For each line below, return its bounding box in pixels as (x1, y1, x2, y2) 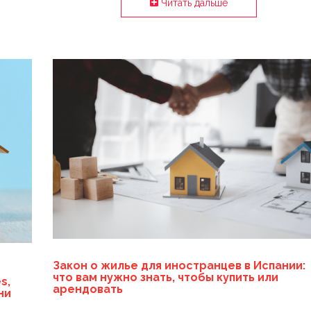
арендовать (52, 283, 123, 296)
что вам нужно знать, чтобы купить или (52, 271, 278, 285)
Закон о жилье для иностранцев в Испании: (52, 259, 305, 273)
